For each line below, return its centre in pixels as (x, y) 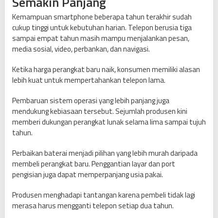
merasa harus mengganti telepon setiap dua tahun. (93, 206)
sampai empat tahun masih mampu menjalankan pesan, (101, 38)
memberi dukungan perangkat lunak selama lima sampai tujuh (109, 122)
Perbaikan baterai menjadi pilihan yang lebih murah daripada (105, 153)
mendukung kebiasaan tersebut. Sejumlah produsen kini (100, 111)
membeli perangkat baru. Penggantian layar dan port (94, 164)
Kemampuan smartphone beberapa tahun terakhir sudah (102, 17)
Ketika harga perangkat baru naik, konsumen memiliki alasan (106, 70)
